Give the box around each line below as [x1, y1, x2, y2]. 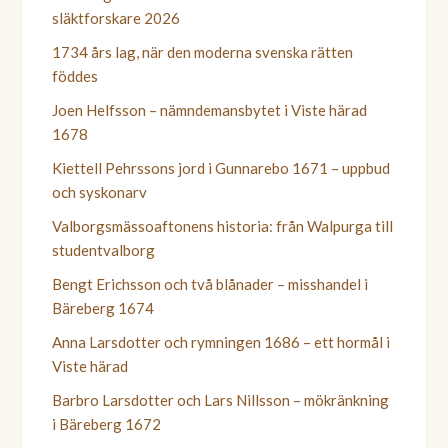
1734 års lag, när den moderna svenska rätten [52, 42, 354, 61]
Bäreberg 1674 [52, 298, 155, 317]
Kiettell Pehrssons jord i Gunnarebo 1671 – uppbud [52, 158, 391, 177]
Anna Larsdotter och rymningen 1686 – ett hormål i [52, 332, 391, 351]
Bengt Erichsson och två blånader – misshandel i [52, 274, 369, 293]
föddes [52, 66, 99, 85]
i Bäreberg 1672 [52, 414, 162, 433]
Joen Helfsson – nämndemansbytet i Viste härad [52, 100, 368, 119]
